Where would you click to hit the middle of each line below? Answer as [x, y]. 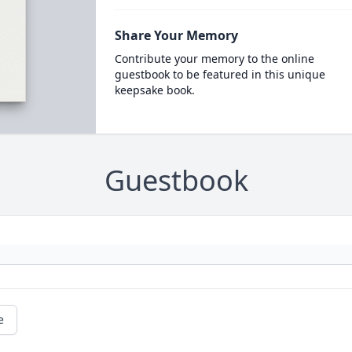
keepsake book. [154, 90]
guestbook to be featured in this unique [220, 74]
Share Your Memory [176, 35]
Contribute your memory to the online [214, 59]
